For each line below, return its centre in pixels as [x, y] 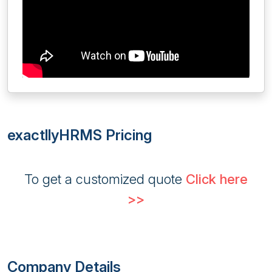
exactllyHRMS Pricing [80, 135]
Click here [217, 179]
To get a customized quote [105, 179]
